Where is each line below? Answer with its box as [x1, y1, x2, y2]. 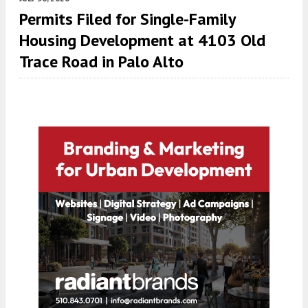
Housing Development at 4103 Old [19, 29, 265, 51]
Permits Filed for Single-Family [19, 8, 235, 30]
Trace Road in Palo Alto [19, 50, 184, 72]
